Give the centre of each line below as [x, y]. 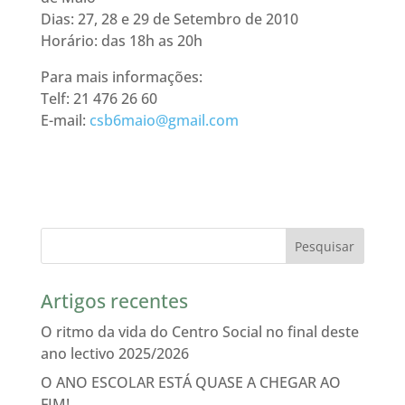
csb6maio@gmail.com [164, 120]
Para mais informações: [121, 76]
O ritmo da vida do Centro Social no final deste [199, 331]
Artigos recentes [114, 301]
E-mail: [65, 120]
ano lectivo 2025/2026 [114, 353]
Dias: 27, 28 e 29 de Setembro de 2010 [169, 19]
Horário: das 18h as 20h [121, 40]
